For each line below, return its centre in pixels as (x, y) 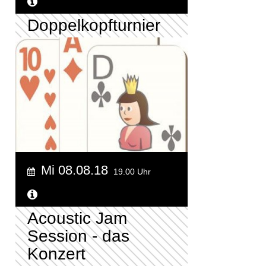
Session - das (78, 236)
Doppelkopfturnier (94, 25)
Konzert (56, 254)
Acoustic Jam (77, 218)
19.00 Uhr (132, 172)
